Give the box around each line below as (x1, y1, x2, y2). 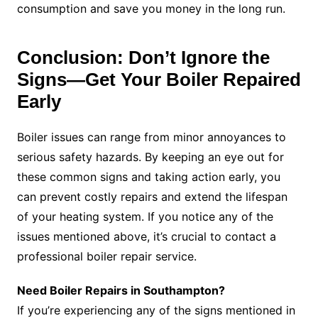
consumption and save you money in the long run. (16, 1, 285, 16)
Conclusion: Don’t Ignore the (16, 47, 270, 69)
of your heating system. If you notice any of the (16, 209, 273, 224)
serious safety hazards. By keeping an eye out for (16, 150, 284, 165)
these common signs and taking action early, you (16, 170, 280, 185)
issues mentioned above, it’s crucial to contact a (16, 229, 276, 244)
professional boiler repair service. (16, 249, 197, 264)
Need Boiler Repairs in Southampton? (16, 283, 225, 298)
